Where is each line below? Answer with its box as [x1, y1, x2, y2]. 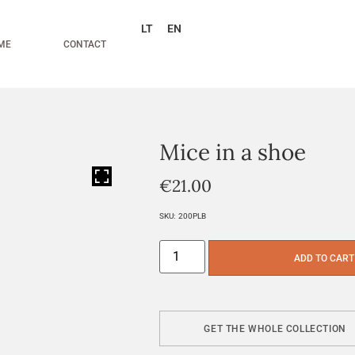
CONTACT [63, 38, 107, 50]
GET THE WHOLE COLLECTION [204, 323, 346, 334]
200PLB [178, 212, 207, 220]
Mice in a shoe [159, 138, 307, 166]
